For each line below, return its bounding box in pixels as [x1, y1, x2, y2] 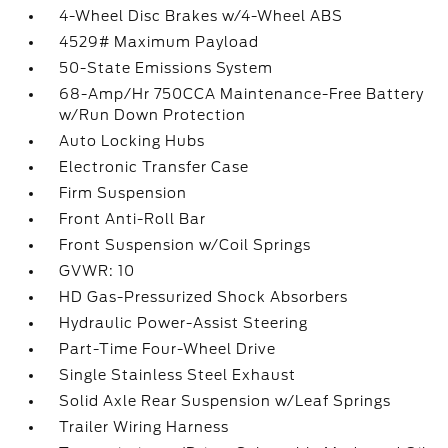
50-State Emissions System [59, 60, 274, 76]
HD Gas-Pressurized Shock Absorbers [59, 289, 349, 305]
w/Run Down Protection [59, 107, 247, 123]
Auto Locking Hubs [59, 133, 206, 149]
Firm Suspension [59, 185, 188, 201]
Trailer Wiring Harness [59, 419, 230, 435]
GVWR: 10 [59, 263, 136, 279]
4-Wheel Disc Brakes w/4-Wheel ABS [59, 8, 344, 24]
